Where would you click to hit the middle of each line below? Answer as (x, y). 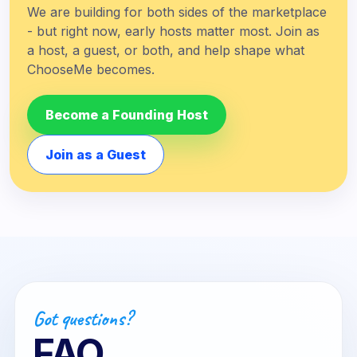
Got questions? (82, 318)
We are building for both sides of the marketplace (177, 12)
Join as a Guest (96, 155)
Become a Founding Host (127, 115)
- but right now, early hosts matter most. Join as (173, 31)
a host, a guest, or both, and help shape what (166, 50)
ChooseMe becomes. (91, 69)
